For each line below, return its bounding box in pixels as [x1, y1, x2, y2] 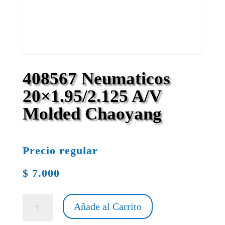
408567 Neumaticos [22, 68, 170, 88]
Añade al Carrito [73, 200, 142, 212]
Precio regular [22, 144, 98, 157]
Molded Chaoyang [22, 103, 162, 124]
